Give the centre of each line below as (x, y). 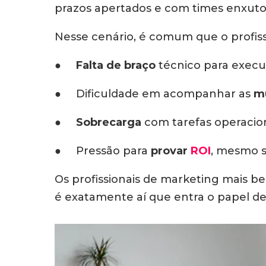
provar (169, 151)
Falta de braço (116, 65)
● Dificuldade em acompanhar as (154, 94)
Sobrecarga (107, 122)
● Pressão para (103, 151)
